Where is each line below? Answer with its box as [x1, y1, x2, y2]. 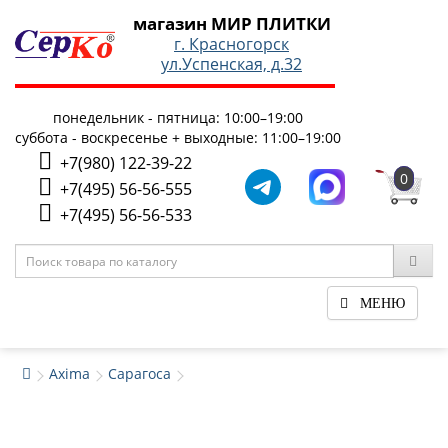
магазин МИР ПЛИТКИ [132, 12, 331, 35]
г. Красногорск [174, 33, 289, 55]
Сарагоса [108, 364, 171, 383]
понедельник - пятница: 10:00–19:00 [53, 108, 303, 127]
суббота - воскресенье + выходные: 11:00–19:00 [15, 128, 341, 147]
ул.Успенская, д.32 [161, 53, 302, 75]
